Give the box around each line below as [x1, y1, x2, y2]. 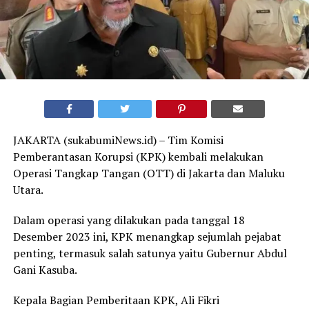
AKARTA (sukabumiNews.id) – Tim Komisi [17, 132, 223, 148]
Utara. [12, 181, 43, 197]
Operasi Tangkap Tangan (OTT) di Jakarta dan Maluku [12, 165, 285, 181]
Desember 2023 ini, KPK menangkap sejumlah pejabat [12, 228, 281, 244]
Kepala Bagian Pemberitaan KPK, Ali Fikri [12, 292, 219, 308]
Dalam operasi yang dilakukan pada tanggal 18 [12, 212, 245, 228]
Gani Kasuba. [12, 261, 77, 277]
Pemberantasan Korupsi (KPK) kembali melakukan [12, 148, 263, 164]
